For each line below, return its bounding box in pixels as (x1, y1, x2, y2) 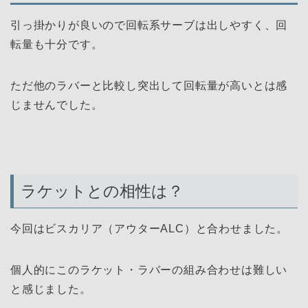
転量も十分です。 (10, 38, 103, 51)
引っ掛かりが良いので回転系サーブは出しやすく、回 (10, 19, 288, 32)
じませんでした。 (10, 99, 103, 111)
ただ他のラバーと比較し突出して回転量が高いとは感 (10, 80, 288, 92)
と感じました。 (10, 283, 91, 295)
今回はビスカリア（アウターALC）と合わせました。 (10, 222, 288, 234)
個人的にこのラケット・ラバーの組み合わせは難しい (10, 263, 288, 276)
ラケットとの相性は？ (21, 181, 184, 200)
